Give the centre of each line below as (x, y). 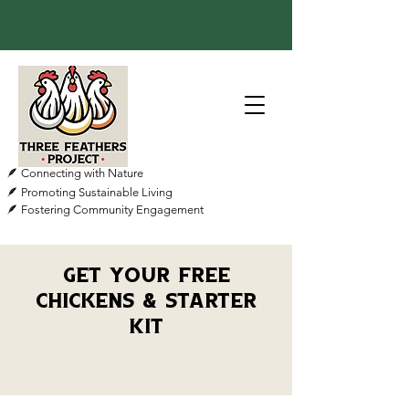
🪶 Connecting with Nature (75, 173)
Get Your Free (146, 276)
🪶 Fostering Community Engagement (105, 210)
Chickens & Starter (146, 301)
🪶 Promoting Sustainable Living (89, 192)
